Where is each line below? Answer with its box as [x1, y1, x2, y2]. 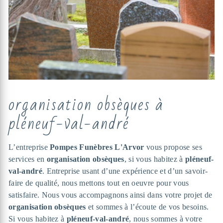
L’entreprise [8, 143, 50, 152]
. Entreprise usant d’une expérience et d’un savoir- [42, 167, 208, 176]
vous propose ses [144, 143, 202, 152]
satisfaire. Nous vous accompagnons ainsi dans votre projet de [8, 191, 213, 200]
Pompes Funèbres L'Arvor [50, 143, 144, 152]
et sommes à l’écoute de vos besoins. [86, 203, 209, 212]
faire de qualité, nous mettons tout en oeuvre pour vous [8, 179, 189, 188]
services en [8, 155, 47, 164]
